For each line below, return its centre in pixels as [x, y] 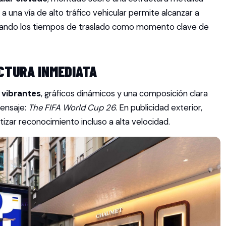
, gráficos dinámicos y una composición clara [124, 93]
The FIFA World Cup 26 [72, 107]
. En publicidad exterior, [159, 107]
